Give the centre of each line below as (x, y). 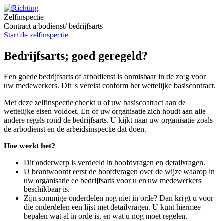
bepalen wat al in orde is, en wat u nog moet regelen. (106, 216)
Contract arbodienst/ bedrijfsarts (53, 26)
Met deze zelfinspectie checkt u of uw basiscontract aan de (95, 102)
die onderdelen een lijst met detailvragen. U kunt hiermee (112, 207)
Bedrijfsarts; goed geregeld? (76, 55)
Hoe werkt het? (30, 146)
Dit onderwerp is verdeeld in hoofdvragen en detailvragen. (114, 162)
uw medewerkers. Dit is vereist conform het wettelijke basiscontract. (110, 85)
